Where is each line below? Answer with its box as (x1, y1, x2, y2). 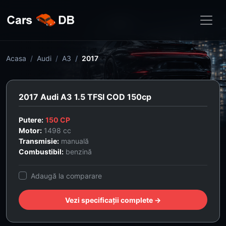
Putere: (19, 116, 43, 124)
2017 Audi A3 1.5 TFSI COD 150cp (19, 92, 151, 102)
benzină (64, 147, 92, 156)
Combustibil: (19, 147, 64, 156)
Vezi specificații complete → (65, 195, 161, 204)
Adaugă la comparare (31, 172, 102, 180)
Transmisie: (19, 137, 59, 145)
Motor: (19, 126, 42, 135)
